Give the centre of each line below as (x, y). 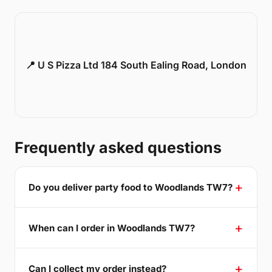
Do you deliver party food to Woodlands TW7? (131, 187)
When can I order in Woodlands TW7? (112, 228)
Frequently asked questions (118, 148)
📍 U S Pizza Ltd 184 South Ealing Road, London (136, 65)
